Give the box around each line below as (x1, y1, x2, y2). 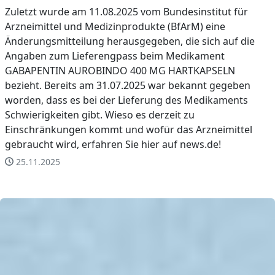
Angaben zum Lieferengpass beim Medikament (5, 48, 225, 63)
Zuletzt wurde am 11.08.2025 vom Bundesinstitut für (5, 4, 248, 18)
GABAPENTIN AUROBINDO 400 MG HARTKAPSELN (5, 63, 235, 77)
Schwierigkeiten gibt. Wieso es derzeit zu (5, 107, 195, 122)
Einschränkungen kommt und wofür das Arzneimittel (5, 122, 252, 136)
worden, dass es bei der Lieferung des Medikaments (5, 93, 248, 107)
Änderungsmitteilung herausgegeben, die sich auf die (5, 34, 255, 48)
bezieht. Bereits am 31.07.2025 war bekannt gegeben (5, 78, 250, 92)
